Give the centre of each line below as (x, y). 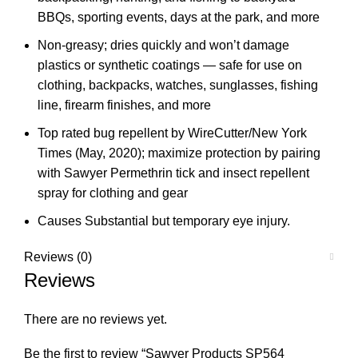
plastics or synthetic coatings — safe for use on (170, 65)
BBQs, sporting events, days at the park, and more (179, 17)
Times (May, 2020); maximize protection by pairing (179, 153)
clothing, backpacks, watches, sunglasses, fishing (178, 85)
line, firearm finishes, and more (124, 105)
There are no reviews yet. (95, 319)
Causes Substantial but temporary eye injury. (164, 221)
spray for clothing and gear (113, 193)
